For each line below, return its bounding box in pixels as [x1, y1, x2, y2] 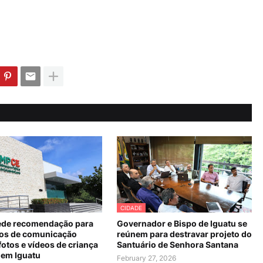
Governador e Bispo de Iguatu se [117, 218, 247, 228]
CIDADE [120, 204, 142, 211]
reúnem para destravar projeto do [117, 229, 252, 239]
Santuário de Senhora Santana [117, 240, 238, 249]
